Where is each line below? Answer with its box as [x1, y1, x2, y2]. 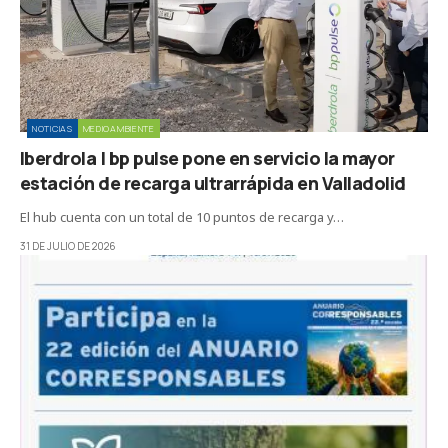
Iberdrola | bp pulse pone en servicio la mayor [20, 146, 395, 171]
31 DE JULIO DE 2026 [20, 239, 116, 254]
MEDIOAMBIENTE [82, 122, 155, 136]
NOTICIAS [32, 122, 73, 136]
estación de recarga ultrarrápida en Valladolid [20, 171, 406, 196]
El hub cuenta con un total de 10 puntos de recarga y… [20, 208, 344, 227]
